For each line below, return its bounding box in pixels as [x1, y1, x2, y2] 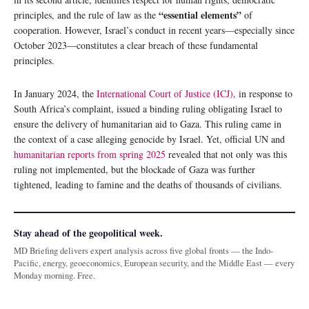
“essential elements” [159, 7, 241, 22]
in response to [236, 86, 292, 100]
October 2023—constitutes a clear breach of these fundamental [14, 38, 258, 52]
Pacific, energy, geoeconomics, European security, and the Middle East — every [14, 257, 295, 269]
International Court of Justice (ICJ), [97, 86, 236, 100]
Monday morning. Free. [14, 269, 95, 281]
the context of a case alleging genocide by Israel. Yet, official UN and [14, 132, 285, 146]
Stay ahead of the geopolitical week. [14, 225, 163, 240]
